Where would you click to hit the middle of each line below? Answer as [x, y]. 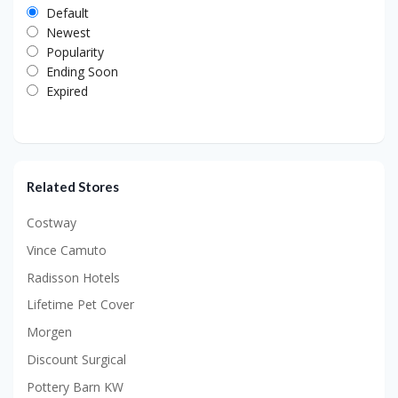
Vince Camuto [67, 250]
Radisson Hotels [73, 277]
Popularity [75, 52]
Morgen [49, 332]
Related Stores [73, 187]
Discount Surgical [76, 359]
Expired [67, 92]
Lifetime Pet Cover [80, 305]
